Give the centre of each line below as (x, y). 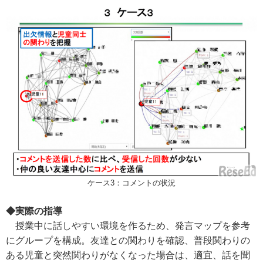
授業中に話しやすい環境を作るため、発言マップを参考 (128, 225)
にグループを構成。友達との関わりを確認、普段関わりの (128, 240)
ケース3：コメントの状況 (131, 183)
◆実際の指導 (34, 211)
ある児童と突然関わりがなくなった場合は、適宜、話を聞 (128, 255)
